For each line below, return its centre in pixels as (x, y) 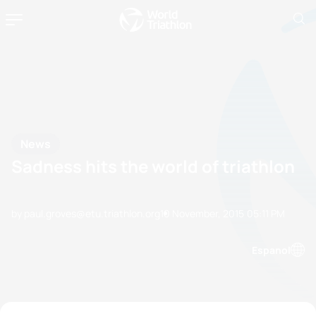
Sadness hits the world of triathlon (153, 166)
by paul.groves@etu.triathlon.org (86, 213)
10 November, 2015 (202, 213)
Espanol (271, 250)
